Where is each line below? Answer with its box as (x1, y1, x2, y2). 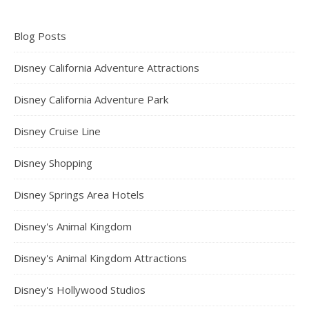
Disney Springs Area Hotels (14, 188, 144, 202)
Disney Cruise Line (14, 124, 101, 139)
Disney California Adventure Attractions (14, 61, 199, 75)
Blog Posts (14, 29, 66, 43)
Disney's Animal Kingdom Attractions (14, 251, 187, 266)
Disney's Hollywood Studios (14, 283, 146, 297)
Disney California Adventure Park (14, 92, 168, 107)
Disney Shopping (14, 156, 92, 170)
